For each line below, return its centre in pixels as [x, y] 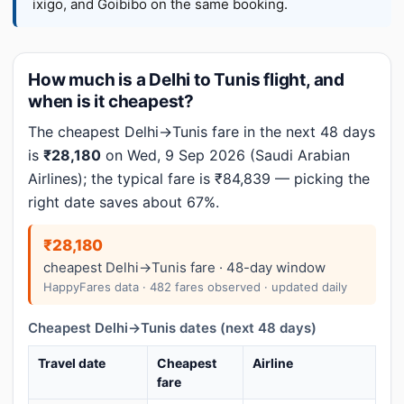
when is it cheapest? [111, 101]
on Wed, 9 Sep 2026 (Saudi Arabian [225, 155]
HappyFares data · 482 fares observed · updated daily [195, 287]
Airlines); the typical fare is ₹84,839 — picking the [199, 179]
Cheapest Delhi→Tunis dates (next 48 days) [172, 328]
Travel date [72, 363]
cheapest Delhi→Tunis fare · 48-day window [184, 267]
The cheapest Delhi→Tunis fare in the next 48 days [202, 132]
